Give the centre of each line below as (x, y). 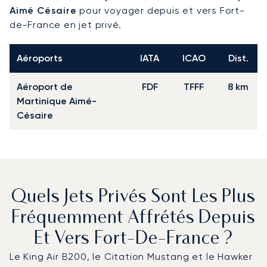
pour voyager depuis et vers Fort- (161, 10)
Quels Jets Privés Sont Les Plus (133, 197)
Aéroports (40, 58)
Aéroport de (45, 86)
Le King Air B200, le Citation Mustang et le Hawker (131, 256)
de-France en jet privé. (66, 24)
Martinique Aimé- (57, 101)
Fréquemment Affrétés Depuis (133, 218)
